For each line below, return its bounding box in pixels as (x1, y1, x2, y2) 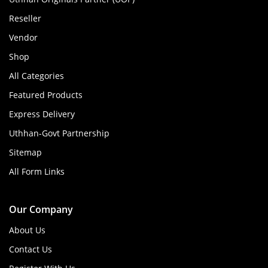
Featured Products (9, 89, 83, 100)
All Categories (9, 69, 64, 81)
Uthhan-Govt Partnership (9, 127, 109, 139)
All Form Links (9, 165, 65, 177)
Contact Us (9, 243, 52, 255)
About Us (9, 224, 45, 236)
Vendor (9, 31, 38, 43)
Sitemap (9, 146, 42, 158)
